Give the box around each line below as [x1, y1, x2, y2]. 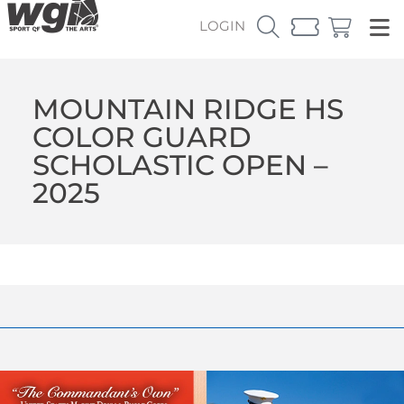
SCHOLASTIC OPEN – [32, 147, 328, 182]
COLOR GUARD [32, 119, 252, 154]
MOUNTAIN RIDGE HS [32, 91, 344, 126]
